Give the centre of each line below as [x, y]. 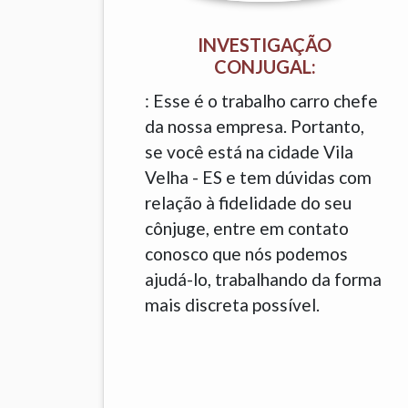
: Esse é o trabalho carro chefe [262, 101]
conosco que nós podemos [247, 254]
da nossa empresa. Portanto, [255, 126]
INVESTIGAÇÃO [265, 45]
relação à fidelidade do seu [249, 203]
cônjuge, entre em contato [247, 228]
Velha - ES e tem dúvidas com [259, 177]
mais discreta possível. [233, 305]
